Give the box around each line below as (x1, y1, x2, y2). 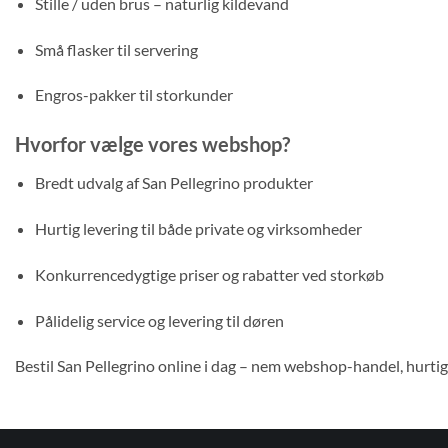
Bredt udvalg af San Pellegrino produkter (35, 173, 313, 193)
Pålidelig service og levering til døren (35, 310, 284, 330)
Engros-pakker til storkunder (35, 85, 233, 105)
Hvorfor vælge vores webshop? (15, 132, 290, 157)
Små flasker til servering (35, 39, 198, 59)
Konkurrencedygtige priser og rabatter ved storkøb (35, 264, 384, 284)
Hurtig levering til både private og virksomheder (35, 218, 362, 238)
